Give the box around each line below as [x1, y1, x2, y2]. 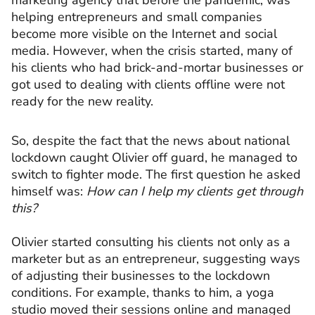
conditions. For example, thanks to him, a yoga [11, 283, 274, 301]
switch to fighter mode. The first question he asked [11, 165, 301, 183]
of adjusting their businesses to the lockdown [11, 266, 270, 284]
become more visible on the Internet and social [11, 25, 277, 43]
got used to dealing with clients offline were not [11, 76, 285, 94]
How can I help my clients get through [86, 182, 303, 200]
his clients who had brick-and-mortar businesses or [11, 59, 303, 77]
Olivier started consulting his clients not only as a [11, 233, 290, 250]
